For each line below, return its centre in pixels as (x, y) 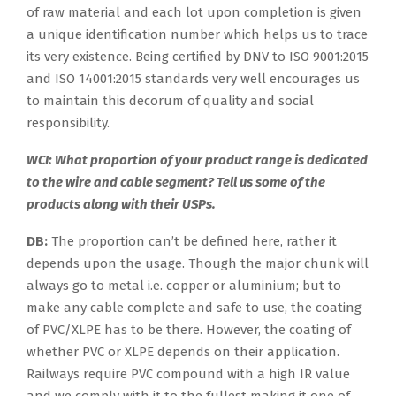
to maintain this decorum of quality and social (170, 100)
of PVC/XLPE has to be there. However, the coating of (189, 329)
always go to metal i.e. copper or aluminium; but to (184, 285)
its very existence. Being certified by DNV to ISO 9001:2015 (198, 56)
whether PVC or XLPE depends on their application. (183, 351)
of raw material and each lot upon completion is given (194, 12)
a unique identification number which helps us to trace (197, 34)
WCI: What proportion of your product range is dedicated (197, 160)
